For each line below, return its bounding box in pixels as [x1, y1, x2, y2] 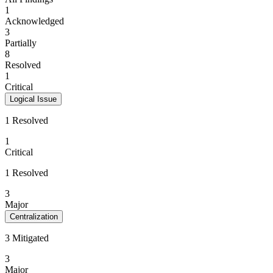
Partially [5, 38, 37, 48]
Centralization [10, 212, 58, 221]
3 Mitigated [5, 233, 49, 243]
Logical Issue [10, 94, 57, 104]
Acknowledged [5, 16, 64, 26]
